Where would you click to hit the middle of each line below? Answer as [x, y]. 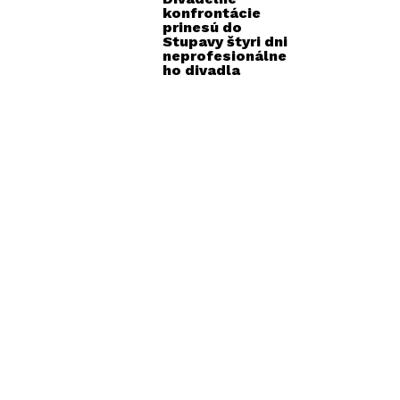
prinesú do [202, 27]
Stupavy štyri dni [225, 41]
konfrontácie [212, 12]
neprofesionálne [225, 55]
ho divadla [201, 70]
